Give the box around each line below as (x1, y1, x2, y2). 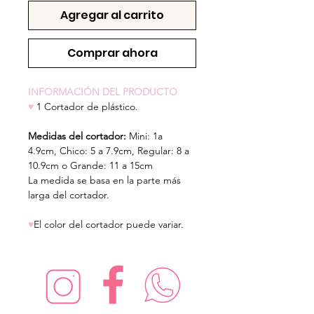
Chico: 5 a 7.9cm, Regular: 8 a (60, 144, 189, 157)
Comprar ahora (67, 44, 158, 61)
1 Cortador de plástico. (34, 100, 138, 113)
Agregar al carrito (60, 6, 164, 23)
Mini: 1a (129, 129, 163, 142)
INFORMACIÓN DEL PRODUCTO (28, 85, 177, 98)
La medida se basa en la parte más (28, 173, 181, 186)
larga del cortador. (28, 188, 109, 201)
